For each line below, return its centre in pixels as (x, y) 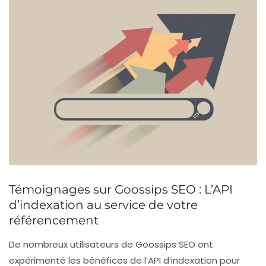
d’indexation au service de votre (103, 205)
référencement (54, 221)
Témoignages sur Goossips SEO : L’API (121, 190)
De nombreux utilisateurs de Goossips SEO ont (111, 245)
